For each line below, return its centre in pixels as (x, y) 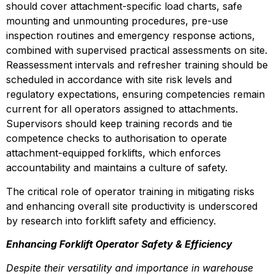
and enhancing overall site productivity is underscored (132, 206)
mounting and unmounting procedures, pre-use (117, 21)
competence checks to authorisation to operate (117, 139)
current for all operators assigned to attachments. (122, 109)
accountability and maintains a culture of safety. (117, 168)
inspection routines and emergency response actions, (131, 36)
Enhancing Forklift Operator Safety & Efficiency (119, 244)
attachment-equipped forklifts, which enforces (113, 153)
